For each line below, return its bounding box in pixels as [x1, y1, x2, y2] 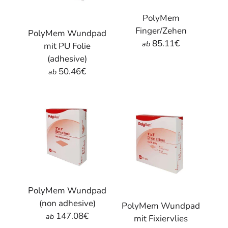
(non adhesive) [39, 197, 96, 209]
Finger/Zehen [135, 24, 187, 37]
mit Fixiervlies [134, 212, 188, 224]
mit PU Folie [44, 40, 91, 52]
